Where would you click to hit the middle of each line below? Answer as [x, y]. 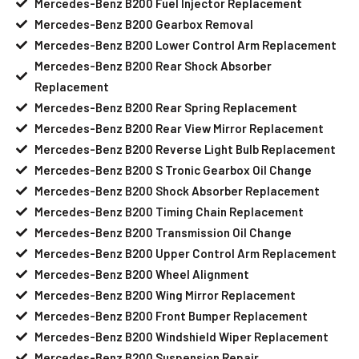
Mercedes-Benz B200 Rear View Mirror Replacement [179, 128]
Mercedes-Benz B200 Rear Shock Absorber [153, 65]
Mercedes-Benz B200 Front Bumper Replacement [171, 315]
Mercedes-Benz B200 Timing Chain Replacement [169, 211]
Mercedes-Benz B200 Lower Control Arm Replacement [185, 44]
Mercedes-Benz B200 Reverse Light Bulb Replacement [185, 149]
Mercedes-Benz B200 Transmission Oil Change [163, 232]
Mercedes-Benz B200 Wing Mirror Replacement [165, 294]
